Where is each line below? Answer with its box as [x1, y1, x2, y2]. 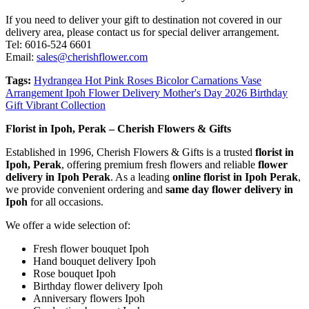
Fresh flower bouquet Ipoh [33, 243, 149, 255]
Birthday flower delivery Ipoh [33, 280, 163, 292]
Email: [6, 51, 37, 63]
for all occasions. [30, 196, 103, 208]
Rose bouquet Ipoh [33, 268, 116, 280]
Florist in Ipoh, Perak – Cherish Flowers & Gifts [6, 123, 231, 135]
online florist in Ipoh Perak [172, 171, 298, 183]
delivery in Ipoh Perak [6, 171, 110, 183]
